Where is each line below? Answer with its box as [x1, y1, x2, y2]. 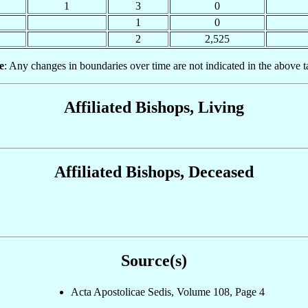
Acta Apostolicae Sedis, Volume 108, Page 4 [71, 286, 265, 298]
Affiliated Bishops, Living [64, 98, 244, 116]
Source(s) [121, 252, 187, 270]
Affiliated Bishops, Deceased [54, 163, 254, 181]
